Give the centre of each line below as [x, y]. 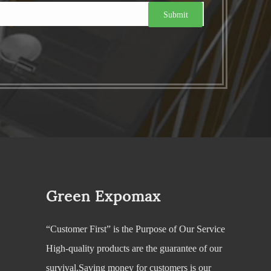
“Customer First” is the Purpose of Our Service [135, 229]
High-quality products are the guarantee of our [134, 248]
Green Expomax [103, 197]
